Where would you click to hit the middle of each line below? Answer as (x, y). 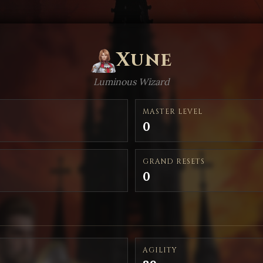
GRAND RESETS (174, 161)
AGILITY (160, 250)
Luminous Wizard (131, 82)
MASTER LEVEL (173, 112)
